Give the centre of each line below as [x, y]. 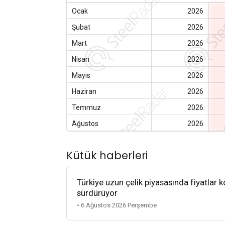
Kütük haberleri [107, 155]
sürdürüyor [97, 193]
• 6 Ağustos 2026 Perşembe [117, 205]
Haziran [84, 91]
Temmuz [87, 107]
